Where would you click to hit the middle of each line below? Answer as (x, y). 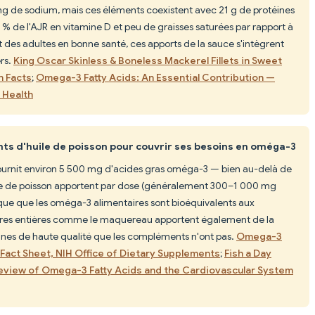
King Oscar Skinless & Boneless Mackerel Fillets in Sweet (148, 60)
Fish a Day (248, 253)
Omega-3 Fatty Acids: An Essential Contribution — (155, 77)
